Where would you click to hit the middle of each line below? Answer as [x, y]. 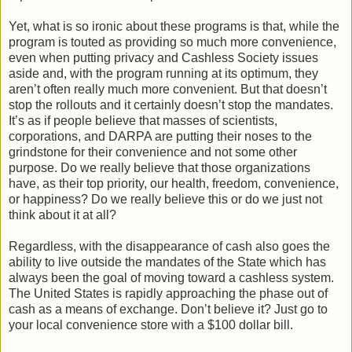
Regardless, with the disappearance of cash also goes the [169, 246]
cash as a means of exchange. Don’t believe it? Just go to [168, 309]
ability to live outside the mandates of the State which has [167, 262]
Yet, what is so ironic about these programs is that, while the [174, 26]
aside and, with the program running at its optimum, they [163, 73]
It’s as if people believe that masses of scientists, [143, 120]
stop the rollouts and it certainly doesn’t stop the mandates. [171, 104]
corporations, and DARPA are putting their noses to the [160, 136]
